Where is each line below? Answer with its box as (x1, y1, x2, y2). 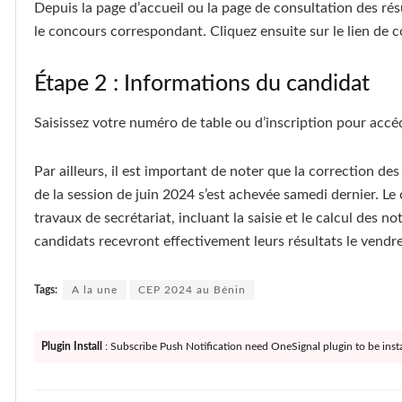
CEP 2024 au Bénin (138, 284, 246, 295)
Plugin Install (41, 340, 102, 352)
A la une (72, 284, 118, 295)
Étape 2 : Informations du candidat (34, 73, 370, 96)
